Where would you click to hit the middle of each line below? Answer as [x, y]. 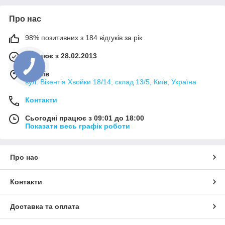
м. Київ [37, 74]
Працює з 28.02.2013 [61, 55]
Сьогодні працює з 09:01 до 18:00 [85, 118]
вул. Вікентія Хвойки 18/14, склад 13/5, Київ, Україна [111, 82]
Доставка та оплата [45, 206]
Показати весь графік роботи [78, 126]
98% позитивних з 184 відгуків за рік [84, 37]
